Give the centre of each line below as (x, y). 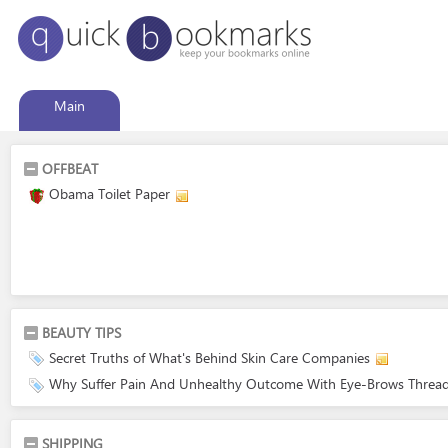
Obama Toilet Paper (109, 193)
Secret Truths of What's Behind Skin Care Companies (209, 357)
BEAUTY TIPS (81, 332)
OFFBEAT (70, 168)
